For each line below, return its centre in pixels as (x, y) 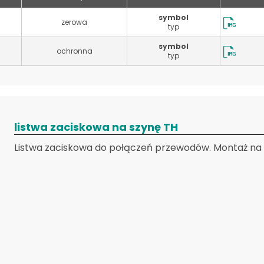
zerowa (74, 22)
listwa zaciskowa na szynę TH (96, 127)
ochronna (74, 51)
